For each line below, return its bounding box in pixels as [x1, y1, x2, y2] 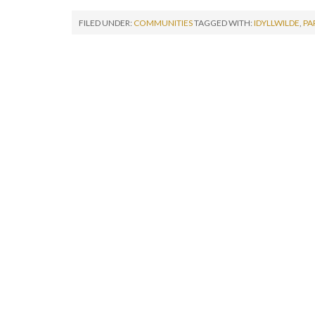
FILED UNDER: [79, 18, 134, 28]
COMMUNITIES [134, 18, 193, 28]
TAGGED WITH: [194, 18, 254, 28]
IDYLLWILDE [254, 18, 300, 28]
